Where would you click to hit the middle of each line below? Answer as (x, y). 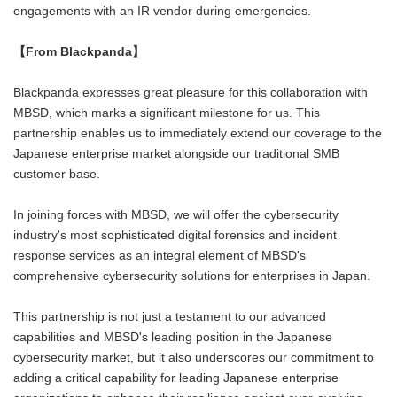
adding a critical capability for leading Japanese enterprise (176, 378)
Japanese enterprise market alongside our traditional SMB (176, 154)
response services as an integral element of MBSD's (160, 256)
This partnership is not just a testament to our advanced (170, 317)
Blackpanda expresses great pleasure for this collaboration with (191, 93)
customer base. (57, 175)
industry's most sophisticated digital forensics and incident (175, 236)
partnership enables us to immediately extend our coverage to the (198, 134)
